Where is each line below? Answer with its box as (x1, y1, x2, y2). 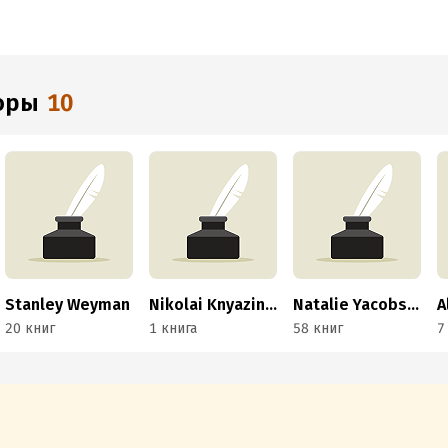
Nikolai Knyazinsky (265, 295, 278, 314)
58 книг (293, 320, 344, 337)
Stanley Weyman (5, 295, 131, 314)
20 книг (5, 320, 56, 337)
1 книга (149, 320, 198, 337)
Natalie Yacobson (407, 295, 420, 314)
